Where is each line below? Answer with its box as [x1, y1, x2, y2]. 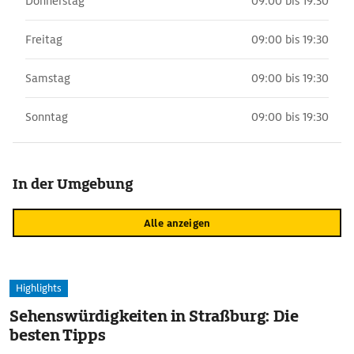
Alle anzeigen [144, 216, 210, 230]
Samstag [25, 71, 70, 85]
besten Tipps [9, 325, 106, 345]
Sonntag [25, 110, 68, 124]
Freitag [25, 32, 62, 47]
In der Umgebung [13, 175, 133, 193]
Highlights [16, 281, 62, 295]
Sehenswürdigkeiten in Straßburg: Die [9, 306, 299, 326]
